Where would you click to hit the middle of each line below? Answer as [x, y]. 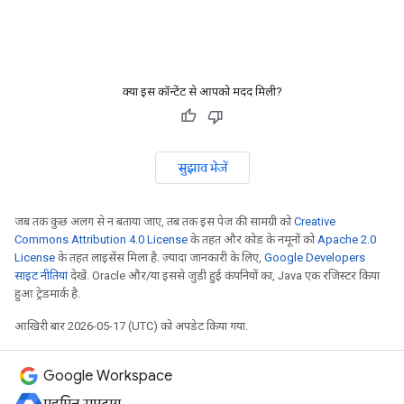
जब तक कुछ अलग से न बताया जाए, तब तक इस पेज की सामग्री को [154, 221]
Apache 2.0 [347, 239]
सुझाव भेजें [202, 168]
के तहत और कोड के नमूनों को [252, 239]
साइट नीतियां [41, 275]
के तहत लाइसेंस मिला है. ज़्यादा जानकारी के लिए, [160, 257]
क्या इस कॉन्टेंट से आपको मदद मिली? [202, 92]
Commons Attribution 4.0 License [101, 239]
